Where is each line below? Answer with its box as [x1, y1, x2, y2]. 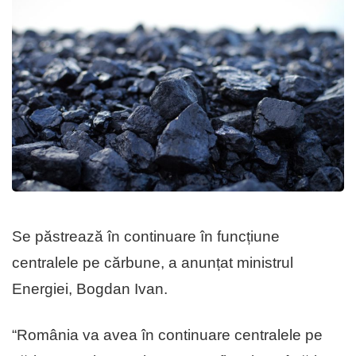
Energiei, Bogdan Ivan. [12, 281, 168, 298]
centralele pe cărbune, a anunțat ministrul [12, 254, 293, 272]
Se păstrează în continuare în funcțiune [12, 228, 280, 246]
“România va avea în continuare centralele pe [12, 327, 323, 344]
